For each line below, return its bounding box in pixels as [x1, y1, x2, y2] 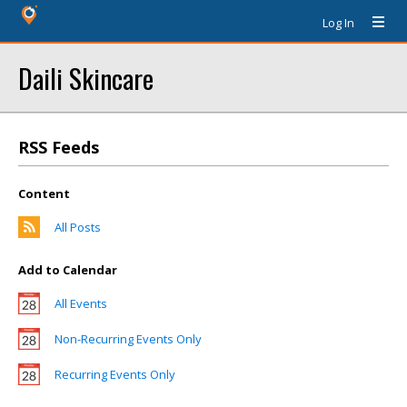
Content [18, 185, 70, 202]
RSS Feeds [18, 136, 99, 158]
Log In [323, 15, 354, 31]
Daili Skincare [18, 58, 154, 97]
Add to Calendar [18, 262, 117, 278]
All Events [55, 295, 107, 312]
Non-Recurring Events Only [55, 331, 202, 347]
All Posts [55, 219, 101, 235]
